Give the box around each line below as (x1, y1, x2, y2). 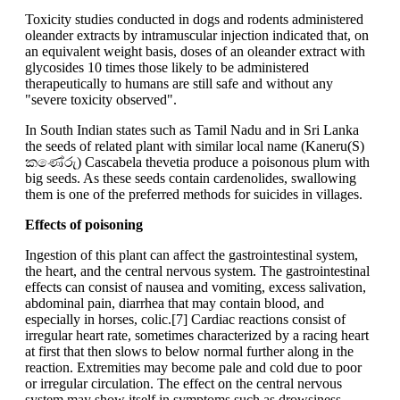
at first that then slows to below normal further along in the (25, 344, 354, 360)
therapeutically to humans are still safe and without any (25, 76, 333, 92)
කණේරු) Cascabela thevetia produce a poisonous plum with (25, 154, 370, 171)
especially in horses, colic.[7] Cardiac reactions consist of (25, 312, 346, 328)
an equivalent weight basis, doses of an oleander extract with (25, 44, 365, 60)
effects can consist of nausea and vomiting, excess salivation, (25, 279, 366, 296)
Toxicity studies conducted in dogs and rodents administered (25, 12, 363, 28)
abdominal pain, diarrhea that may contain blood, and (25, 296, 324, 312)
